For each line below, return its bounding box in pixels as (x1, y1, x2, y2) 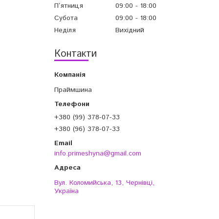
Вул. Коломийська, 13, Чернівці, (54, 178, 154, 188)
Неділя (54, 25, 76, 36)
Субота (54, 13, 78, 23)
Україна (54, 186, 79, 197)
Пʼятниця (54, 1, 83, 11)
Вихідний (115, 25, 144, 36)
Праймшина (54, 85, 92, 95)
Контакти (54, 47, 97, 62)
